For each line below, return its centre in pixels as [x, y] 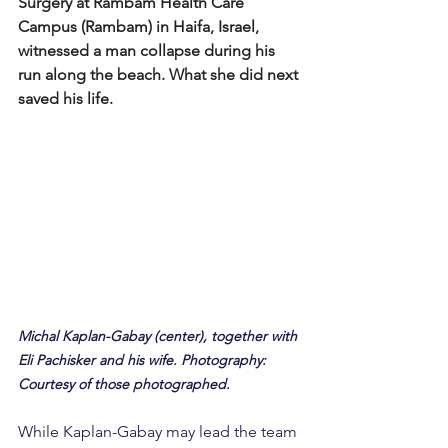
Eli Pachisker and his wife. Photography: [144, 360]
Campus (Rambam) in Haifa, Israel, [140, 26]
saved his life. [65, 98]
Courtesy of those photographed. [124, 384]
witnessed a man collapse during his [148, 50]
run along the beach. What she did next [160, 74]
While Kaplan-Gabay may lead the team [159, 432]
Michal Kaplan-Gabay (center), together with [159, 336]
